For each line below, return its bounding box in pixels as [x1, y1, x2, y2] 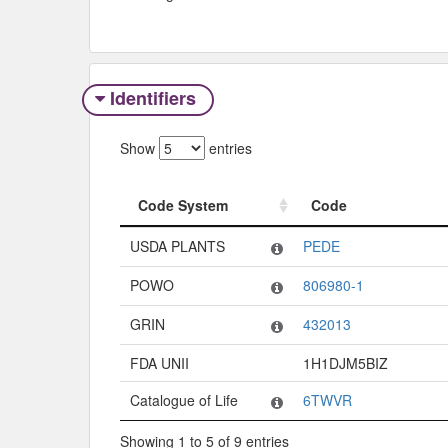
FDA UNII [130, 352, 189, 373]
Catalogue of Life [130, 389, 238, 410]
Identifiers [104, 85, 201, 112]
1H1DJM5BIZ [303, 352, 388, 373]
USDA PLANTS [130, 235, 225, 256]
